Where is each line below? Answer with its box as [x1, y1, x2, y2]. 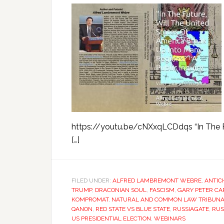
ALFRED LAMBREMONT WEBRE [112, 177, 201, 184]
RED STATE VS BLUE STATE [95, 205, 170, 212]
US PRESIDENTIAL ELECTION [71, 215, 151, 222]
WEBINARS [154, 215, 185, 222]
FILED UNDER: [71, 177, 112, 184]
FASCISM [149, 186, 174, 193]
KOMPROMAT [71, 196, 108, 203]
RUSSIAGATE [173, 205, 209, 212]
